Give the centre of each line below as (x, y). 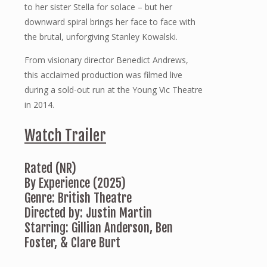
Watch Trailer (65, 135)
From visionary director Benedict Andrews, (106, 60)
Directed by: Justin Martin (88, 212)
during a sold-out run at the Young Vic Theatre (114, 89)
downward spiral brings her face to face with (110, 21)
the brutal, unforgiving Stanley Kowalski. (101, 36)
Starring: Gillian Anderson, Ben (99, 227)
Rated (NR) (50, 168)
